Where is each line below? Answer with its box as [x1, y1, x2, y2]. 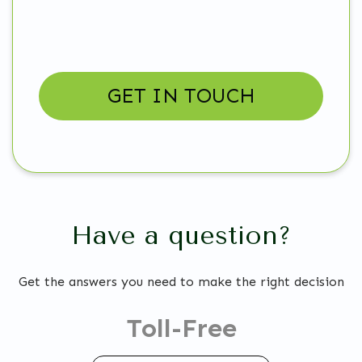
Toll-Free [125, 312, 237, 343]
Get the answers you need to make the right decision [18, 273, 344, 289]
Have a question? [71, 220, 291, 250]
